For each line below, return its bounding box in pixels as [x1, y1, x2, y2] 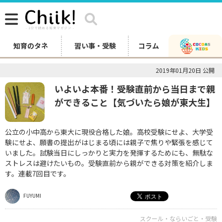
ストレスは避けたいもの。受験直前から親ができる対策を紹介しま [5, 158, 213, 168]
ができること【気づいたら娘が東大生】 [55, 96, 215, 109]
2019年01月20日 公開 [156, 66, 215, 74]
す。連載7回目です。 [5, 168, 70, 178]
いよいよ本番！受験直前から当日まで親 [55, 82, 215, 95]
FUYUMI [22, 191, 41, 199]
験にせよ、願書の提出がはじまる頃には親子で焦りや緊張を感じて [5, 137, 213, 147]
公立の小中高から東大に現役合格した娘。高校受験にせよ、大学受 [5, 127, 213, 137]
